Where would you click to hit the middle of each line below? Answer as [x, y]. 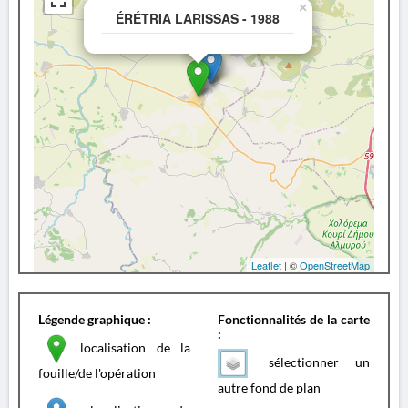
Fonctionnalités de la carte [294, 319]
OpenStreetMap [335, 265]
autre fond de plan [269, 388]
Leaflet [266, 265]
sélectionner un [311, 362]
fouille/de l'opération [97, 373]
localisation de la [130, 347]
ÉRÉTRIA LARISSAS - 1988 [198, 18]
